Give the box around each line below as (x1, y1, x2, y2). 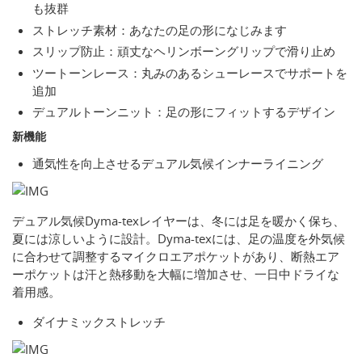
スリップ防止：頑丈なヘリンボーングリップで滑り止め (32, 43, 335, 60)
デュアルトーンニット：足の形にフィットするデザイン (32, 103, 335, 120)
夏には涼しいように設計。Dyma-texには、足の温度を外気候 (12, 230, 345, 247)
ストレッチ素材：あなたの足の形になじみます (32, 21, 287, 38)
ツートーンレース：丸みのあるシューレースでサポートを (32, 64, 347, 81)
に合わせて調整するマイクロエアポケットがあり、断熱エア (12, 248, 339, 265)
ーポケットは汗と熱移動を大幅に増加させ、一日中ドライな (12, 266, 339, 283)
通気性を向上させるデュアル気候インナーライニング (32, 155, 323, 172)
